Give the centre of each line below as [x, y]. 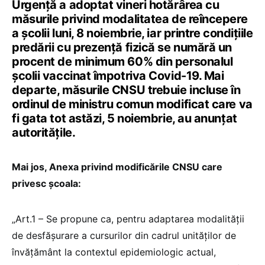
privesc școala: [46, 183]
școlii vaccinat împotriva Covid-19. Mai [118, 75]
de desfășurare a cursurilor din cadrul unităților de [124, 235]
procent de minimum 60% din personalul [122, 61]
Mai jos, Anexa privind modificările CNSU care [117, 167]
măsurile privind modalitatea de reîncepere [130, 19]
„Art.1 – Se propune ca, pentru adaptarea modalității [128, 219]
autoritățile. [44, 132]
